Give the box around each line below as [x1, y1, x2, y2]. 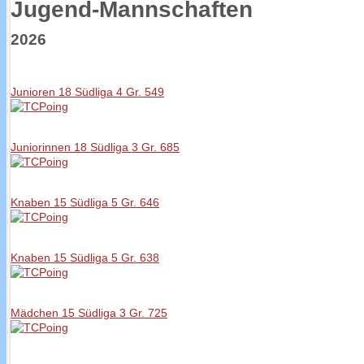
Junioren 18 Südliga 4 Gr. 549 [11, 85, 164, 98]
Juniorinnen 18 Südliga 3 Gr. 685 [11, 141, 180, 154]
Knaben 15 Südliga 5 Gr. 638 [11, 251, 159, 264]
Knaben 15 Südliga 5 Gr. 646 [11, 196, 159, 209]
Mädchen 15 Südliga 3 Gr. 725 [11, 306, 167, 319]
